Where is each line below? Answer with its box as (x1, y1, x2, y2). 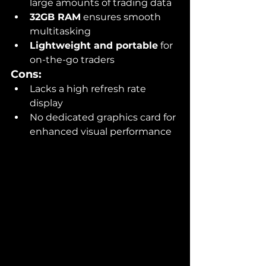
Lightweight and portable (30, 40, 158, 52)
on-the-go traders (30, 54, 115, 66)
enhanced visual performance (30, 126, 172, 138)
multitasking (30, 26, 91, 37)
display (30, 97, 63, 109)
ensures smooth (81, 11, 163, 23)
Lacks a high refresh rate (30, 83, 148, 95)
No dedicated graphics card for (30, 112, 178, 123)
